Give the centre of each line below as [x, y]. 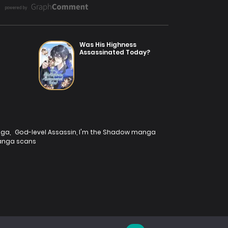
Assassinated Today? [115, 52]
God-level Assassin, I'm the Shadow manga [85, 132]
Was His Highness [108, 44]
